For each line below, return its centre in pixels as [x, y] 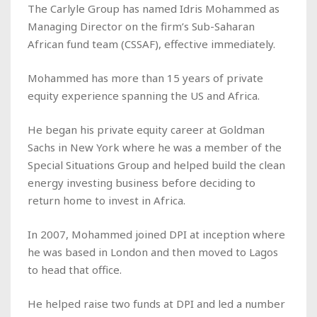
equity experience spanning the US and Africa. [145, 95]
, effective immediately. [218, 44]
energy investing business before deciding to [142, 182]
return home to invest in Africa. [106, 200]
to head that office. [76, 269]
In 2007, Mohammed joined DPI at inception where [156, 234]
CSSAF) [142, 44]
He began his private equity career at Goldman [146, 129]
